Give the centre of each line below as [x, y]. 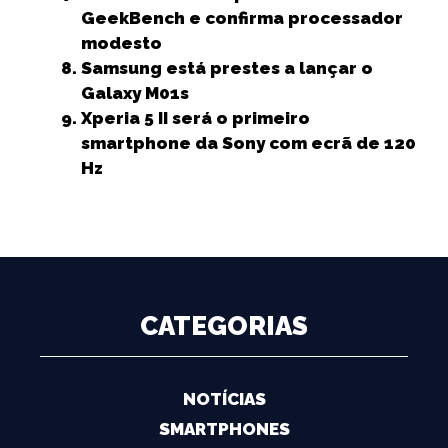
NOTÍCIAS [224, 398]
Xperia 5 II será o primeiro [195, 118]
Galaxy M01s [135, 93]
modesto [121, 43]
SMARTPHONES [224, 428]
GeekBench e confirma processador [242, 18]
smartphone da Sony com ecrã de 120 [248, 143]
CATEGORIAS [224, 325]
